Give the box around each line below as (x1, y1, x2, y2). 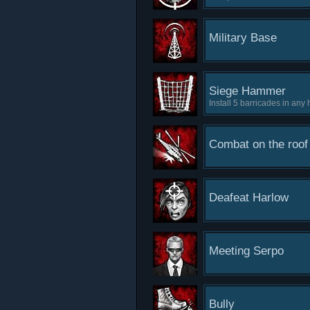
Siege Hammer (209, 84, 286, 98)
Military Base (209, 31, 277, 44)
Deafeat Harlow (209, 191, 289, 204)
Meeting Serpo (209, 244, 284, 257)
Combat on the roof (209, 138, 308, 151)
